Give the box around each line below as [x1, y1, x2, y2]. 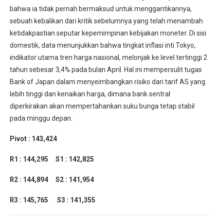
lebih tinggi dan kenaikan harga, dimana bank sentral [10, 90, 170, 98]
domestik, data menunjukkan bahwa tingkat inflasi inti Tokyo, [10, 41, 196, 50]
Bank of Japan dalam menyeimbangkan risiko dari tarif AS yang [10, 78, 205, 86]
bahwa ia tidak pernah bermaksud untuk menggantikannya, [10, 5, 192, 13]
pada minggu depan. [10, 114, 73, 123]
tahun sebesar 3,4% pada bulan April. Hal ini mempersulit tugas [10, 66, 202, 74]
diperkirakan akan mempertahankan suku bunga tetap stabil [10, 102, 195, 110]
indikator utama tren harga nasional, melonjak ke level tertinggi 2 [10, 54, 207, 62]
